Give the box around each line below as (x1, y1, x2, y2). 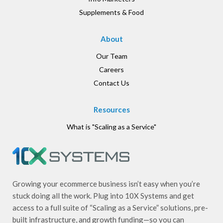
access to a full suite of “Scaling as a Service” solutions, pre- (12, 203, 208, 212)
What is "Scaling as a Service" (67, 122, 156, 131)
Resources (93, 105, 130, 114)
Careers (99, 65, 124, 74)
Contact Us (94, 78, 129, 87)
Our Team (96, 51, 127, 60)
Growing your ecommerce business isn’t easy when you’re (12, 179, 200, 188)
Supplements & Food (79, 7, 144, 16)
